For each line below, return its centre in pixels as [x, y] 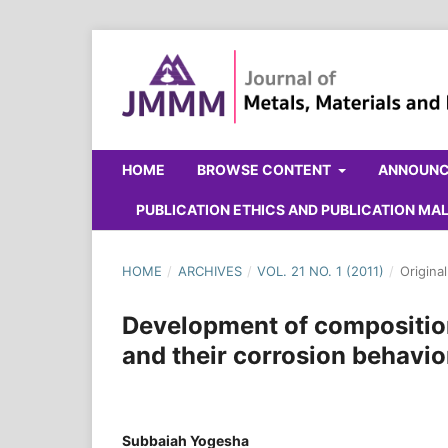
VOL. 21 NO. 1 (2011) [321, 270]
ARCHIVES [209, 270]
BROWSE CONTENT [265, 169]
